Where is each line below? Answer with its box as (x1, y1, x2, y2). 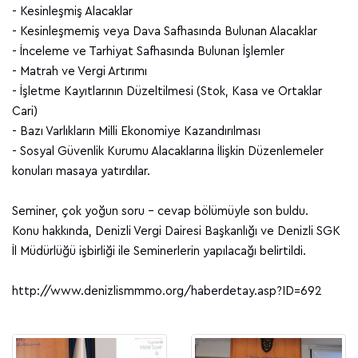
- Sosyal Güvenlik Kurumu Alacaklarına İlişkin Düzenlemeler (12, 145, 324, 158)
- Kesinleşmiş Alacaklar (12, 6, 133, 18)
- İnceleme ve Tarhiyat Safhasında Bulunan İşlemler (12, 46, 284, 58)
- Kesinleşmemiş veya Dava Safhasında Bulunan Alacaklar (12, 26, 317, 38)
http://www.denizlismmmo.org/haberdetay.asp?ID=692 (12, 285, 322, 298)
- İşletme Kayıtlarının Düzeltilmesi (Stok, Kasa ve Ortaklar (12, 86, 322, 98)
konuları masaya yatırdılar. (12, 165, 153, 178)
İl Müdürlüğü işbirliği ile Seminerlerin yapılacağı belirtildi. (12, 245, 306, 258)
